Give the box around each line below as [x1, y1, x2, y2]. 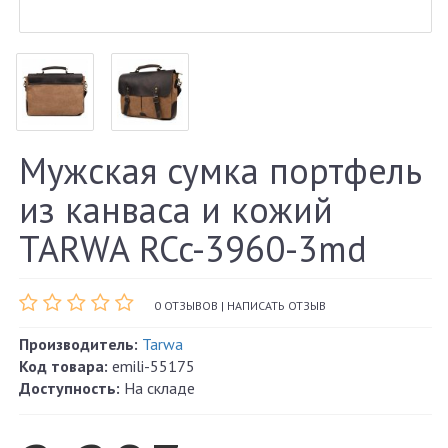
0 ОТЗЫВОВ [154, 298, 218, 314]
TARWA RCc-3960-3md [19, 225, 367, 273]
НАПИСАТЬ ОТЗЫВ [227, 298, 326, 314]
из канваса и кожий [19, 186, 333, 234]
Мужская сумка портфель [19, 147, 422, 195]
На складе [120, 378, 195, 399]
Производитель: [19, 334, 138, 355]
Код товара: [19, 356, 108, 377]
